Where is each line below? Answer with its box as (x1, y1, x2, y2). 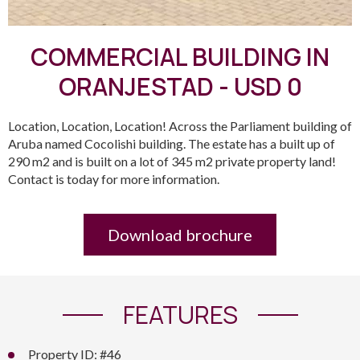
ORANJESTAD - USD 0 (58, 70, 302, 103)
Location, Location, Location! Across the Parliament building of (8, 118, 352, 133)
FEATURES (122, 298, 238, 331)
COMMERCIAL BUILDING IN (31, 40, 329, 73)
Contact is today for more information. (8, 171, 219, 186)
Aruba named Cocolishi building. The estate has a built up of (8, 136, 335, 151)
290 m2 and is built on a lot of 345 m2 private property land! (8, 153, 336, 169)
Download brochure (108, 225, 252, 244)
